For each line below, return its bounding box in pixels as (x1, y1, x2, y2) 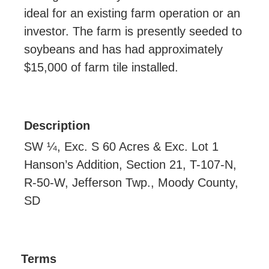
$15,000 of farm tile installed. (24, 60, 178, 74)
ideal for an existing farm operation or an (24, 6, 240, 20)
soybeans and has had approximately (24, 42, 223, 56)
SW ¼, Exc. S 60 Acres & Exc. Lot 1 (24, 139, 219, 153)
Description (24, 118, 90, 132)
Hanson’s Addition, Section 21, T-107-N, (24, 157, 237, 171)
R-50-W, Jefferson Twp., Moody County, (24, 175, 238, 189)
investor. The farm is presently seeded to (24, 24, 242, 38)
